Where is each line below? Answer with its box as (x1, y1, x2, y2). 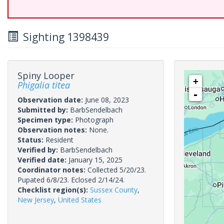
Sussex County (90, 185, 137, 194)
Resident (45, 135, 73, 144)
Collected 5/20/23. (87, 165, 146, 174)
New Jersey (17, 195, 54, 204)
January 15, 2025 (68, 155, 122, 164)
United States (58, 195, 101, 204)
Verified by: (17, 145, 60, 154)
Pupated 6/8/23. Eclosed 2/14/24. (17, 175, 124, 184)
